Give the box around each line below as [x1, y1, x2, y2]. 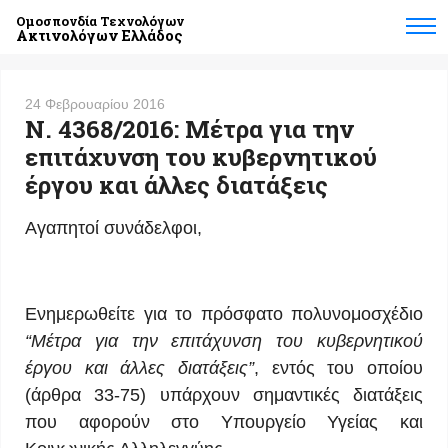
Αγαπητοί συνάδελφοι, [25, 218, 202, 238]
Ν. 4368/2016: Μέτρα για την [25, 113, 353, 145]
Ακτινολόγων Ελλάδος [16, 26, 183, 45]
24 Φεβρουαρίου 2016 [25, 96, 165, 112]
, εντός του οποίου [254, 358, 423, 378]
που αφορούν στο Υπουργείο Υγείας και [25, 412, 423, 432]
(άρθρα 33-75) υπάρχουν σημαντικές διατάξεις [25, 385, 423, 405]
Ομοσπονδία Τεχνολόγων [16, 12, 184, 30]
